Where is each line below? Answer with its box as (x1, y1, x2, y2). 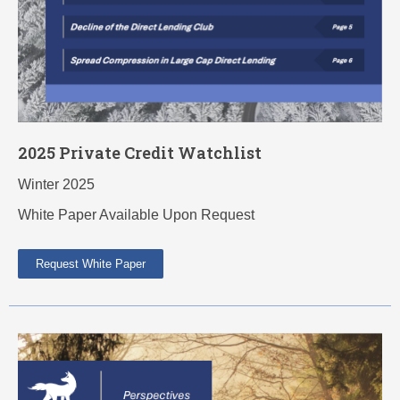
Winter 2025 (18, 176, 95, 192)
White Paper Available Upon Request (18, 206, 254, 222)
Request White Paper (36, 256, 146, 271)
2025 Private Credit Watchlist (18, 141, 262, 163)
